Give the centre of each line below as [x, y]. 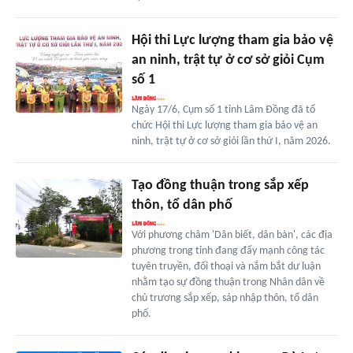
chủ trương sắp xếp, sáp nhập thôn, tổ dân [225, 298]
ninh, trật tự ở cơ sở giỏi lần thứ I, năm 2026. [231, 141]
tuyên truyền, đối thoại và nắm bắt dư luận [226, 266]
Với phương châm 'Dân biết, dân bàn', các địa [232, 235]
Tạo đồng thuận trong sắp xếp [220, 185]
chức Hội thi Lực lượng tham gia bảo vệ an [224, 125]
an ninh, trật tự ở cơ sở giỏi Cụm [228, 60]
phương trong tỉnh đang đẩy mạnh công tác [228, 251]
